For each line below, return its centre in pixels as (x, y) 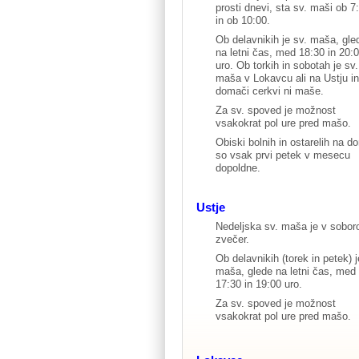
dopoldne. (238, 168)
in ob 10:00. (243, 20)
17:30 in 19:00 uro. (259, 284)
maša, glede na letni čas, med (286, 271)
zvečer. (232, 239)
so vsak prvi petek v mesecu (283, 155)
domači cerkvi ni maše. (270, 91)
